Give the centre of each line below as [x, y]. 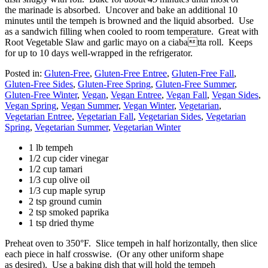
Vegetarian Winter [147, 127]
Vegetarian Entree [38, 117]
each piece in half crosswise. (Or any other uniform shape [114, 254]
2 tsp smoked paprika [69, 212]
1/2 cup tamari [56, 169]
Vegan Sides [235, 95]
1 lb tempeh [51, 148]
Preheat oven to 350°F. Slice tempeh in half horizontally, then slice [131, 243]
